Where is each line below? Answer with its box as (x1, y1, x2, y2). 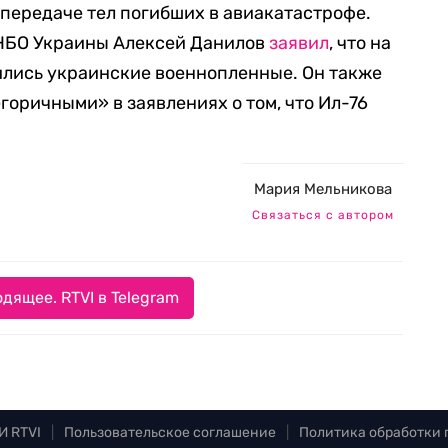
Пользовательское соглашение (64, 424, 276, 441)
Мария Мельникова (254, 180, 392, 198)
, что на (329, 32, 392, 54)
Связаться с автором (252, 208, 394, 222)
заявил (269, 32, 330, 54)
